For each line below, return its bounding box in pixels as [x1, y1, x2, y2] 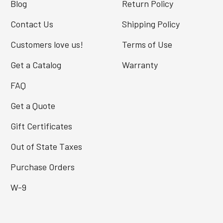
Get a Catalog [10, 59, 61, 71]
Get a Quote [10, 100, 55, 111]
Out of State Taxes [10, 141, 82, 152]
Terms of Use [121, 39, 172, 50]
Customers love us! [10, 39, 83, 50]
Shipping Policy [121, 18, 180, 30]
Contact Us [10, 18, 53, 30]
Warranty [121, 59, 158, 71]
